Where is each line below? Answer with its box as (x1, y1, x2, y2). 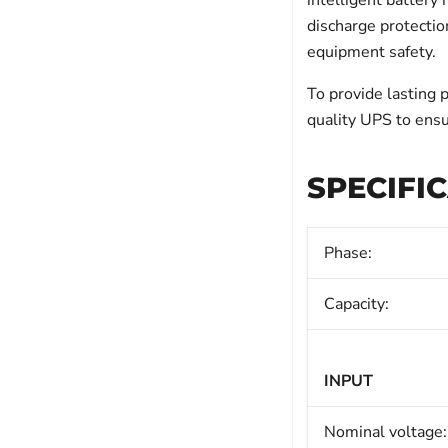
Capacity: (323, 293, 389, 315)
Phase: (323, 242, 372, 264)
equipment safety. (306, 41, 436, 63)
